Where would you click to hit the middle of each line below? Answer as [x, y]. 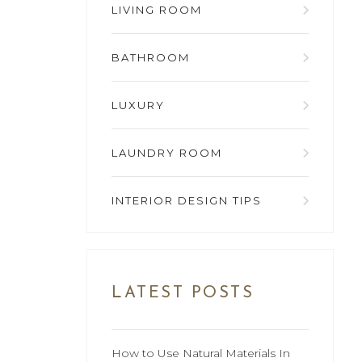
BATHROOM [151, 58]
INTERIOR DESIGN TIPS [187, 201]
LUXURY [139, 105]
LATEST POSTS [183, 294]
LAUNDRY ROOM [167, 153]
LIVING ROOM [157, 10]
